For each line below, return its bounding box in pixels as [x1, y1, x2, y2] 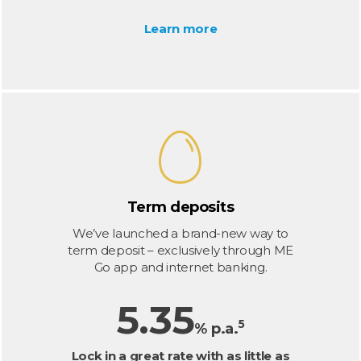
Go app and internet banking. [93, 259, 268, 275]
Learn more [143, 21, 218, 36]
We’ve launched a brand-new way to [72, 226, 289, 241]
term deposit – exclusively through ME [68, 243, 293, 258]
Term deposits [127, 198, 234, 216]
